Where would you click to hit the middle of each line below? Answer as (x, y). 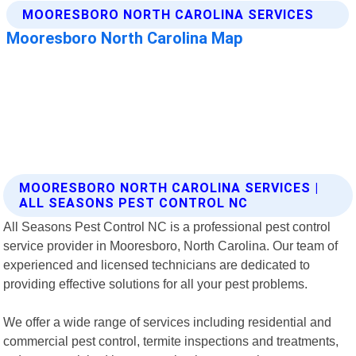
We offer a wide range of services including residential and (168, 321)
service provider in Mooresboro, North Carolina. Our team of (171, 245)
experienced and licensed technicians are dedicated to (157, 264)
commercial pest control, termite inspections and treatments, (171, 341)
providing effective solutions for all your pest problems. (156, 283)
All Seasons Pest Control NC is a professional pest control (167, 226)
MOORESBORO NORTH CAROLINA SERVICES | (169, 188)
